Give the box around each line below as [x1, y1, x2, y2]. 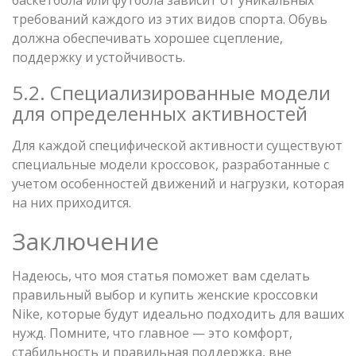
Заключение [12, 224, 159, 257]
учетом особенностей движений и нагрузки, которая [12, 174, 344, 192]
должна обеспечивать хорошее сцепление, [12, 29, 283, 47]
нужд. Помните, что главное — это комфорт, [12, 323, 292, 342]
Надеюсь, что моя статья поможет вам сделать [12, 266, 310, 284]
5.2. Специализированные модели [12, 79, 331, 106]
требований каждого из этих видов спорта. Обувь [12, 10, 327, 28]
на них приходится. [12, 193, 131, 211]
